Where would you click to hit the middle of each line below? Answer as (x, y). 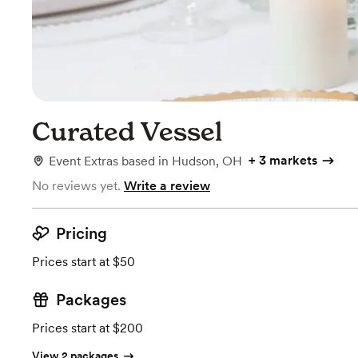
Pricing (82, 233)
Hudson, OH (207, 161)
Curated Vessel (127, 131)
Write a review (167, 186)
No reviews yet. (76, 186)
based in (147, 161)
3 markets (288, 160)
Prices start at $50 (84, 262)
